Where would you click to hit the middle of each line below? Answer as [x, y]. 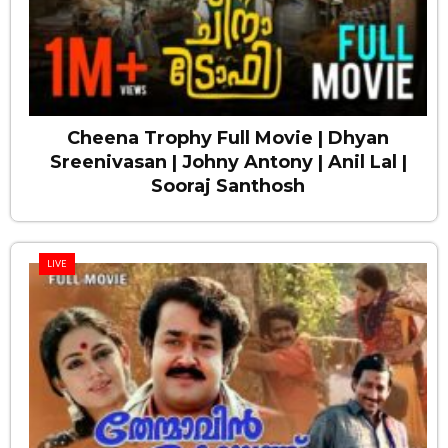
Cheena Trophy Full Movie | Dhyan [228, 137]
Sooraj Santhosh [228, 185]
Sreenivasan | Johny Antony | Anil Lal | [228, 161]
